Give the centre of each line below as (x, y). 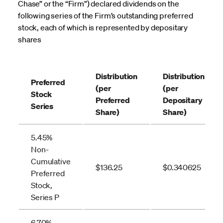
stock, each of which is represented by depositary (103, 27)
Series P (45, 197)
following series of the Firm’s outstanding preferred (106, 15)
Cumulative (51, 161)
